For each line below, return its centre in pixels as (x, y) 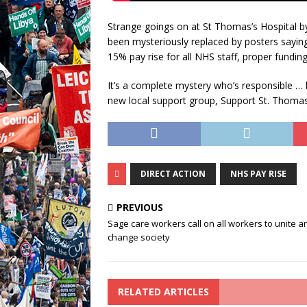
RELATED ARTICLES (163, 292)
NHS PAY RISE (258, 174)
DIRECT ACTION (173, 174)
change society (139, 237)
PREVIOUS (140, 207)
